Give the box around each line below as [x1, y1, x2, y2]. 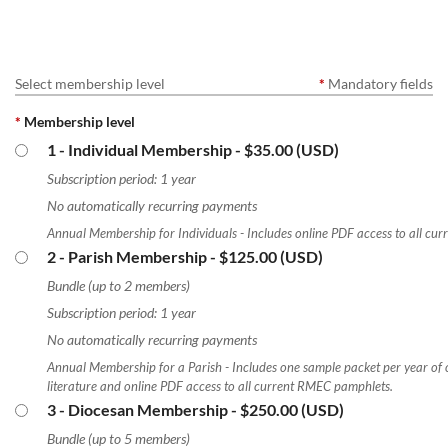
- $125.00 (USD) [210, 246, 323, 266]
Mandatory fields [328, 74, 433, 92]
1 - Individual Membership [47, 139, 232, 159]
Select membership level [15, 74, 165, 92]
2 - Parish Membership [47, 246, 207, 266]
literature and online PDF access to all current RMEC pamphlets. [47, 378, 393, 394]
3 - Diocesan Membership [47, 399, 228, 419]
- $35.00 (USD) [235, 139, 339, 159]
